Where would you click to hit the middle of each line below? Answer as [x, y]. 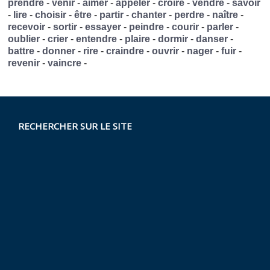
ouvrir [166, 51]
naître [225, 15]
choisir [51, 15]
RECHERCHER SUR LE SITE [75, 126]
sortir [65, 27]
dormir [173, 39]
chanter [149, 15]
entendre [97, 39]
